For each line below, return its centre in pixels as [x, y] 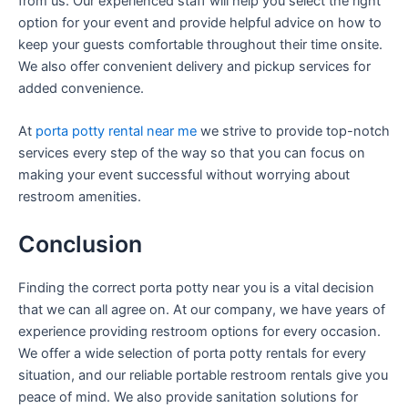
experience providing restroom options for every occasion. [199, 331]
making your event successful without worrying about [184, 175]
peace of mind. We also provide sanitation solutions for [188, 397]
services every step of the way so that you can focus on [192, 153]
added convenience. [81, 89]
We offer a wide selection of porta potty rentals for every [192, 353]
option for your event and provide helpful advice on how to [200, 23]
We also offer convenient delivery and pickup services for [194, 67]
